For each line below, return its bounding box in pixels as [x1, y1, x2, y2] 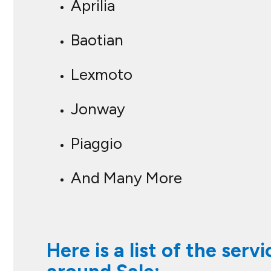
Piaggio [71, 134, 122, 154]
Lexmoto [71, 65, 132, 85]
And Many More [71, 168, 182, 188]
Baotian [71, 30, 123, 50]
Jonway [71, 99, 125, 119]
